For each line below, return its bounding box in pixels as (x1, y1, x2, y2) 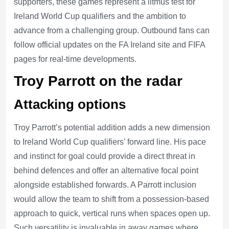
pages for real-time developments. (14, 54, 136, 63)
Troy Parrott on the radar (14, 73, 182, 89)
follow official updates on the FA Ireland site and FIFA (14, 40, 205, 49)
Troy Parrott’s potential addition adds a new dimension (14, 123, 210, 132)
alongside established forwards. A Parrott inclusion (14, 180, 196, 189)
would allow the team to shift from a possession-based (14, 194, 209, 203)
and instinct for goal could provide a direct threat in (14, 151, 195, 161)
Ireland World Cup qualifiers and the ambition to (14, 11, 186, 20)
